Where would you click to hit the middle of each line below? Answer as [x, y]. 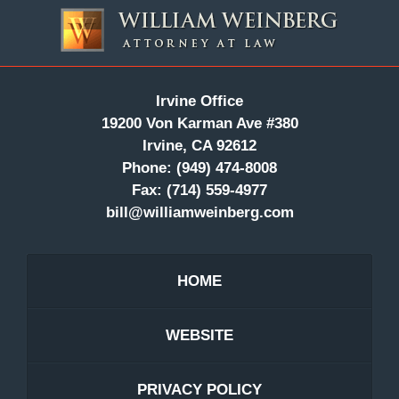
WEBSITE [199, 336]
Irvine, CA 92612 [199, 146]
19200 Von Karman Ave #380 [199, 124]
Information [236, 25]
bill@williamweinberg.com [199, 213]
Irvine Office [199, 102]
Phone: [147, 168]
